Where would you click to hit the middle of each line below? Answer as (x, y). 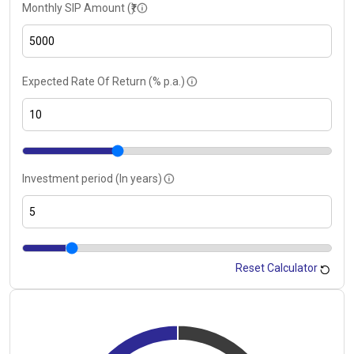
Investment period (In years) (92, 178)
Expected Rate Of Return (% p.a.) (104, 81)
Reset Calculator (278, 267)
